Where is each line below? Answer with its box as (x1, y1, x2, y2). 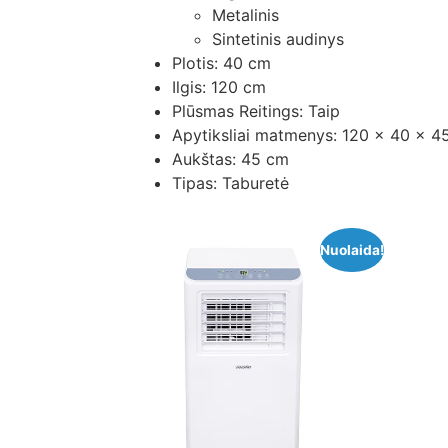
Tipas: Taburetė (172, 172, 289, 193)
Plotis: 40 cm (172, 52, 271, 73)
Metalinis (212, 4, 279, 25)
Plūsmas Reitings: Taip (172, 100, 340, 121)
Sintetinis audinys (212, 28, 344, 49)
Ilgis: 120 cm (172, 76, 266, 97)
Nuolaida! (319, 241, 384, 258)
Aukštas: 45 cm (172, 148, 289, 169)
